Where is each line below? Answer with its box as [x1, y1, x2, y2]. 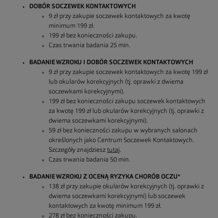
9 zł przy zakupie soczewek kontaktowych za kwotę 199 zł [49, 69, 208, 75]
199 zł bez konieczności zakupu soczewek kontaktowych [49, 98, 205, 105]
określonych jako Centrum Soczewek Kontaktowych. [49, 137, 194, 144]
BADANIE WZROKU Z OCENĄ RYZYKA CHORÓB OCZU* [29, 174, 180, 180]
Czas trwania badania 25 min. [49, 42, 130, 49]
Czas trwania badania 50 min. [49, 157, 130, 163]
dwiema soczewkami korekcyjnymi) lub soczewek [49, 193, 185, 200]
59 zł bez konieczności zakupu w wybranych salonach [49, 127, 198, 134]
